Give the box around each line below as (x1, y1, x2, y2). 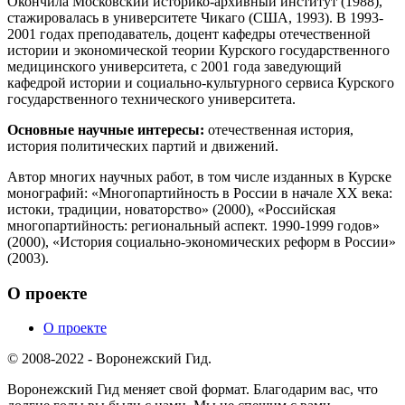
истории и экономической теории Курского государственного (7, 42, 390, 58)
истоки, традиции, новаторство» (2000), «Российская (7, 201, 335, 217)
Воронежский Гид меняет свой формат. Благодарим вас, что (7, 381, 378, 398)
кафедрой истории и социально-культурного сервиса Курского (7, 74, 394, 90)
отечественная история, (204, 121, 353, 137)
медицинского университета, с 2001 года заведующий (7, 58, 342, 74)
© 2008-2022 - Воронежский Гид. (7, 351, 212, 367)
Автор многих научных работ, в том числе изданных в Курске (7, 168, 391, 184)
